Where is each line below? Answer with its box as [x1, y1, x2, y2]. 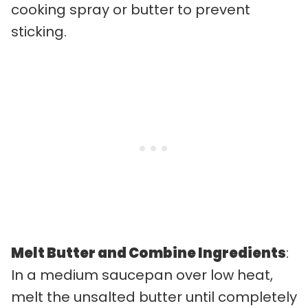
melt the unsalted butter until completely [11, 287, 297, 307]
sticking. [11, 21, 67, 41]
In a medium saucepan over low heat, [11, 265, 273, 285]
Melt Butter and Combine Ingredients [11, 243, 286, 263]
